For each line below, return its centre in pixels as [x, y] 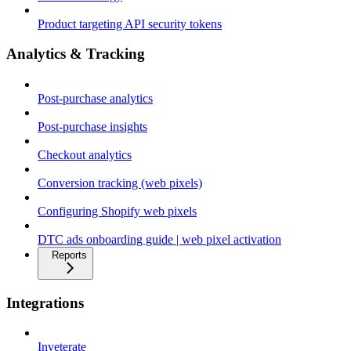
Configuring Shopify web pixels [117, 211]
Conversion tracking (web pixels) [120, 183]
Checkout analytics [85, 154]
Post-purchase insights [92, 126]
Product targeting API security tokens [130, 24]
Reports [69, 255]
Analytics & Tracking [76, 54]
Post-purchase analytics [95, 98]
